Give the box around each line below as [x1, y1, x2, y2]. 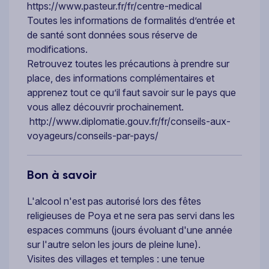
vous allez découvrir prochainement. [27, 100, 184, 113]
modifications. [27, 43, 88, 55]
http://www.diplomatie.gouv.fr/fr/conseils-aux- [27, 115, 231, 127]
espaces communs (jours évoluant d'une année [27, 223, 232, 236]
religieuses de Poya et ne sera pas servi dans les [27, 209, 235, 222]
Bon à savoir [27, 167, 97, 182]
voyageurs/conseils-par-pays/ [27, 129, 159, 142]
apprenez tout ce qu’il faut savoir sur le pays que [27, 86, 236, 98]
